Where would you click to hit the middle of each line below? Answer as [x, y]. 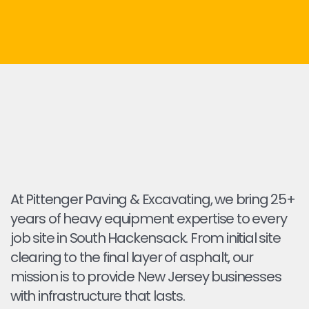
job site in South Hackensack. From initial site [146, 238]
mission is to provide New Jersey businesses [146, 277]
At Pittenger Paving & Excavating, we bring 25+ [153, 199]
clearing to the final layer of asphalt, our [132, 257]
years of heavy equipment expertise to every [149, 219]
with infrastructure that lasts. [98, 296]
